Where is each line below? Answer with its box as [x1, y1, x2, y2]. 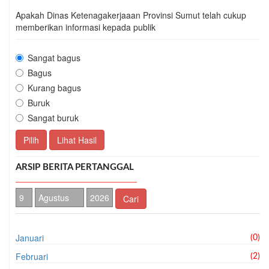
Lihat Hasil [57, 133, 97, 146]
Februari [16, 250, 48, 262]
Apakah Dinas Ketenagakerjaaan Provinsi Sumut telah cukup [16, 8, 246, 21]
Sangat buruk [28, 111, 79, 124]
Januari [16, 231, 44, 244]
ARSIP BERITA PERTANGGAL [16, 162, 134, 172]
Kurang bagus [28, 81, 81, 94]
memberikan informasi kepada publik [16, 20, 156, 33]
